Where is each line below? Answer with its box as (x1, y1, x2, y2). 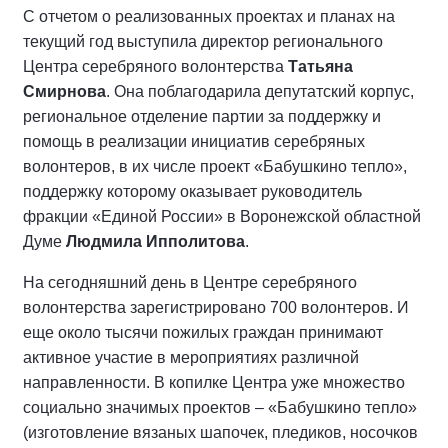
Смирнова (23, 83, 106, 100)
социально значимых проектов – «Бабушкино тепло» (23, 399, 417, 416)
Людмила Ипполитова (66, 233, 245, 250)
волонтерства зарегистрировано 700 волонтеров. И (23, 299, 409, 316)
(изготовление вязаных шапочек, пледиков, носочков (23, 424, 418, 441)
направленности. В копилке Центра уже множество (23, 374, 405, 391)
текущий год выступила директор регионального (23, 33, 383, 50)
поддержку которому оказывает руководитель (23, 183, 362, 200)
